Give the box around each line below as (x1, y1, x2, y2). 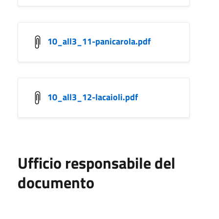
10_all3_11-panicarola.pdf (47, 34, 151, 48)
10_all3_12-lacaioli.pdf (47, 90, 138, 104)
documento (18, 170, 94, 194)
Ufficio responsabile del (18, 151, 175, 175)
